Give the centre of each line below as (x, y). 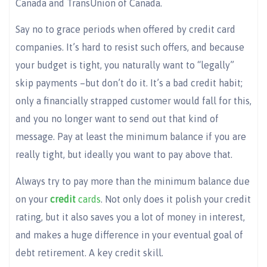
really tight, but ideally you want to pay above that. (124, 155)
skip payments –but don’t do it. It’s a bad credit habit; (129, 83)
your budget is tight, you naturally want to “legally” (125, 65)
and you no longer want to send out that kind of (117, 119)
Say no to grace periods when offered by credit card (125, 30)
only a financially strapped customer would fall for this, (133, 101)
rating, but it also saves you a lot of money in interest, (130, 217)
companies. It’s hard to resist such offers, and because (130, 47)
